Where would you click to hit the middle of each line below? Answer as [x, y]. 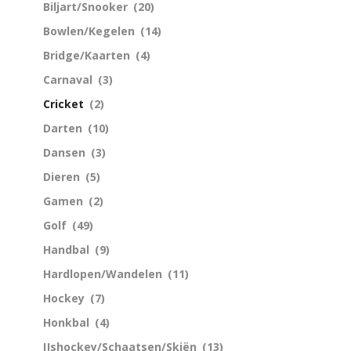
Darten [63, 128]
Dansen [64, 152]
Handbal [66, 249]
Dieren [62, 176]
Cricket [63, 103]
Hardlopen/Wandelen [103, 273]
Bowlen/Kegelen [89, 31]
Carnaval [68, 79]
